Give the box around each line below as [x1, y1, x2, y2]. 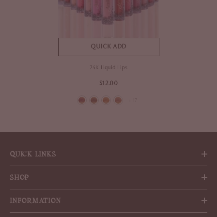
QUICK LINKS [10, 149, 56, 159]
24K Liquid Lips [89, 64, 128, 71]
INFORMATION [10, 195, 61, 205]
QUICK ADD [90, 43, 127, 50]
